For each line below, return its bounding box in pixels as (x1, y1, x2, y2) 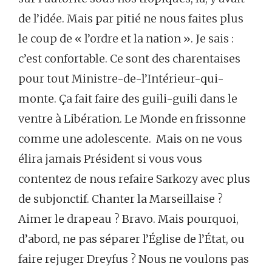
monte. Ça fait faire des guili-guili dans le (18, 92, 237, 106)
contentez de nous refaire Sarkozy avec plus (18, 172, 250, 186)
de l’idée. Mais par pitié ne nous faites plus (18, 12, 243, 25)
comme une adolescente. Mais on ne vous (18, 132, 242, 146)
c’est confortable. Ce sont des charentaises (18, 52, 240, 66)
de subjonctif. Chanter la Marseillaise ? (18, 192, 223, 206)
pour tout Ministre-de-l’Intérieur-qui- (18, 72, 224, 86)
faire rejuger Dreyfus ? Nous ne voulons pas (18, 252, 249, 266)
